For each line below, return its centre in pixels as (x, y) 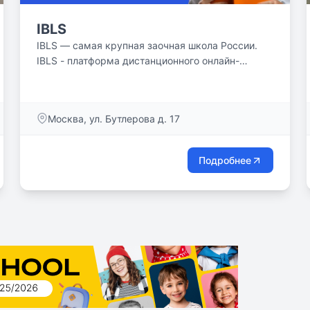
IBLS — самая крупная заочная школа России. (147, 45)
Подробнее (225, 160)
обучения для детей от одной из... (117, 76)
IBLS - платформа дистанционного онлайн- (138, 61)
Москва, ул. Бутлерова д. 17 (114, 119)
